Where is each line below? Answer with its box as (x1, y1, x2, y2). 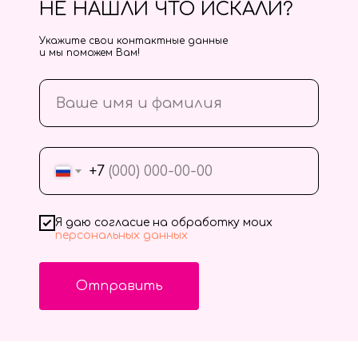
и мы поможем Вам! (39, 47, 140, 59)
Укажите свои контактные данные (39, 35, 228, 47)
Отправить (75, 278, 163, 293)
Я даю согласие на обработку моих (55, 216, 272, 229)
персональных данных (55, 229, 188, 241)
